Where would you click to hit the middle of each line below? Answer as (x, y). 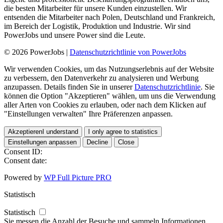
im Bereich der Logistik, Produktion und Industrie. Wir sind (97, 26)
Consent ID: (23, 151)
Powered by (24, 177)
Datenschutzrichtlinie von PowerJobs (128, 52)
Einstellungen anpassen (42, 142)
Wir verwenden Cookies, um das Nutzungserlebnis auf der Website (109, 69)
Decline (97, 142)
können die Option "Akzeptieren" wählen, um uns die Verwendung (110, 96)
